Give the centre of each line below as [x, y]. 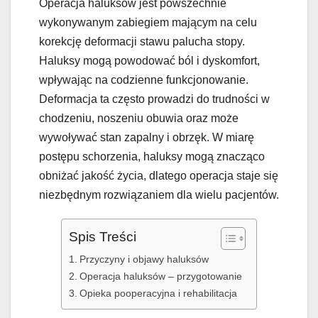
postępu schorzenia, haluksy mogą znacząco [152, 157]
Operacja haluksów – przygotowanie [160, 276]
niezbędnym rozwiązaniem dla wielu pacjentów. [159, 195]
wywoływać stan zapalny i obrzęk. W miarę [147, 138]
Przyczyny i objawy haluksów [144, 259]
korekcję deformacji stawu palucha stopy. [142, 42]
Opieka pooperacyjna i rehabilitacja [158, 294]
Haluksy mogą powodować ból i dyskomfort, [149, 61]
